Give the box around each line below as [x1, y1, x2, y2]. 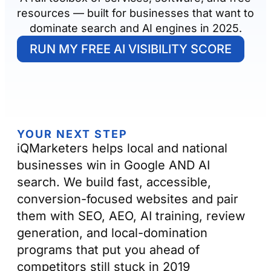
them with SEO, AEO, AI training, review [17, 209, 245, 224]
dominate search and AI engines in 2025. [29, 22, 242, 35]
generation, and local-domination [17, 226, 207, 241]
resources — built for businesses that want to [17, 7, 254, 20]
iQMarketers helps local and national [17, 141, 227, 156]
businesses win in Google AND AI [17, 158, 210, 173]
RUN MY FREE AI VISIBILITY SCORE [30, 42, 232, 57]
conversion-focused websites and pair [17, 192, 238, 207]
